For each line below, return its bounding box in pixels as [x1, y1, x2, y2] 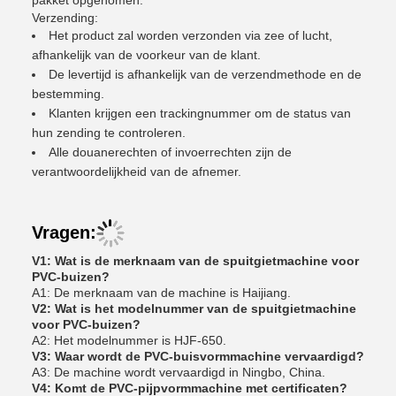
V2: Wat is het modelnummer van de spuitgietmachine [32, 301, 356, 316]
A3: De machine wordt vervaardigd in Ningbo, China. [32, 365, 325, 379]
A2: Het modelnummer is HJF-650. [32, 333, 226, 347]
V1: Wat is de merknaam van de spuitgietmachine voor [32, 254, 359, 268]
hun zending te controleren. [32, 126, 186, 140]
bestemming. [32, 87, 104, 101]
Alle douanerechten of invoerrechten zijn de [49, 145, 292, 159]
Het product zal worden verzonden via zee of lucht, [49, 28, 332, 42]
